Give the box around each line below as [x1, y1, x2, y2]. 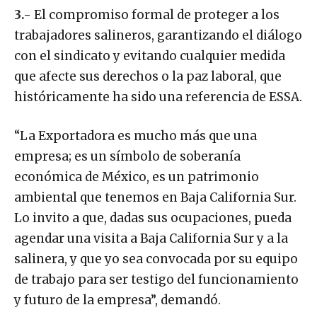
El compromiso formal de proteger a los [31, 7, 279, 23]
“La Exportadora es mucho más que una [14, 128, 257, 144]
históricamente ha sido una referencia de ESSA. [14, 89, 302, 105]
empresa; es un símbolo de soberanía [14, 149, 241, 165]
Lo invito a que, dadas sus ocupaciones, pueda [14, 210, 292, 226]
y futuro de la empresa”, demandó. [14, 292, 221, 309]
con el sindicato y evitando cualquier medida [14, 48, 285, 64]
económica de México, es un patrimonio [14, 169, 259, 185]
